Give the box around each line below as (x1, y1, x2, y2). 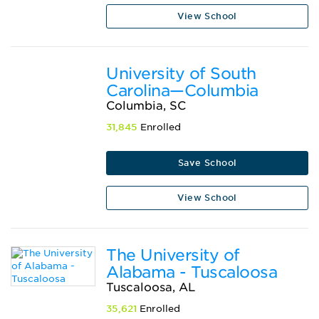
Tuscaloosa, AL (106, 281, 196, 295)
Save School (177, 157, 237, 169)
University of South (106, 64, 256, 83)
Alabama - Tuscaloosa (106, 263, 278, 282)
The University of (106, 246, 240, 265)
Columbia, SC (106, 99, 187, 113)
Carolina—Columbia (106, 81, 258, 100)
